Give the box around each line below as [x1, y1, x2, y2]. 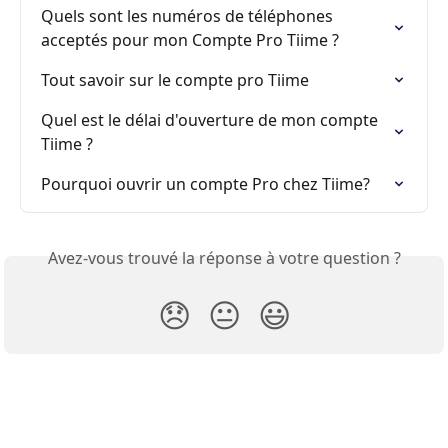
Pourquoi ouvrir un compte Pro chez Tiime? [41, 172, 370, 195]
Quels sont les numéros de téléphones [41, 4, 337, 27]
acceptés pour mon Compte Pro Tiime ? [41, 28, 339, 51]
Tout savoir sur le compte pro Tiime [41, 68, 309, 91]
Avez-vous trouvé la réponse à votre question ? [47, 246, 401, 269]
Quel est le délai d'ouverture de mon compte [41, 108, 382, 131]
